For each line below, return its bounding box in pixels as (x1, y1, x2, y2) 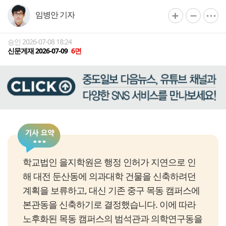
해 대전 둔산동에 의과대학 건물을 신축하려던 (23, 170, 196, 183)
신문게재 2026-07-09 (8, 46, 69, 55)
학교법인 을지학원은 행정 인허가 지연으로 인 (23, 156, 196, 168)
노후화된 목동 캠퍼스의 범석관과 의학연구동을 (23, 212, 202, 225)
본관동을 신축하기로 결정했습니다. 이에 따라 (23, 198, 196, 211)
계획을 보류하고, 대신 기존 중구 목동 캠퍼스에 (23, 184, 200, 197)
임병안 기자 (35, 9, 75, 20)
